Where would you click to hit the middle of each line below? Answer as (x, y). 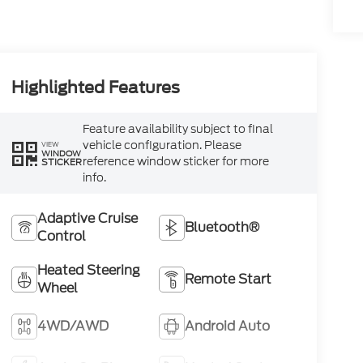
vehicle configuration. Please (162, 145)
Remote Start (228, 279)
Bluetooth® (222, 227)
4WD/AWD (73, 326)
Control (61, 236)
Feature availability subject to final (177, 129)
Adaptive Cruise (87, 218)
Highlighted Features (95, 88)
